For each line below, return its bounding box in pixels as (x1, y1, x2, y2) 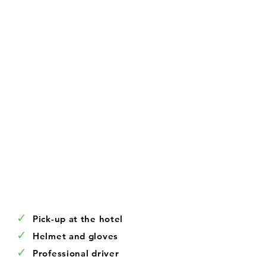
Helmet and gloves (33, 230, 118, 242)
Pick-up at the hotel (33, 213, 123, 224)
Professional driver (33, 248, 119, 259)
